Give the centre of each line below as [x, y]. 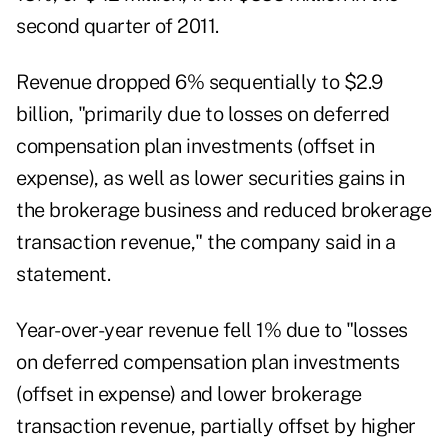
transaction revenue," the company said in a [206, 242]
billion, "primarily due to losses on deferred [203, 114]
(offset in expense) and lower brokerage [189, 394]
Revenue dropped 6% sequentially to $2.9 [199, 82]
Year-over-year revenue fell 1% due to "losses [212, 330]
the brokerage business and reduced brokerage [223, 210]
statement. [63, 274]
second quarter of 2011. [117, 26]
